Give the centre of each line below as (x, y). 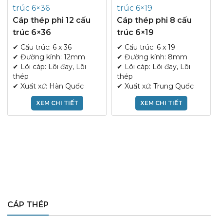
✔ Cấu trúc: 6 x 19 (146, 47)
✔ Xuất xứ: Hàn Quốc (48, 86)
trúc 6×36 (32, 32)
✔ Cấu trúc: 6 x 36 (42, 47)
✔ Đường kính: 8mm (152, 57)
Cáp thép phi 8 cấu (154, 20)
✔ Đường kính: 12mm (49, 57)
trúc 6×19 (135, 32)
